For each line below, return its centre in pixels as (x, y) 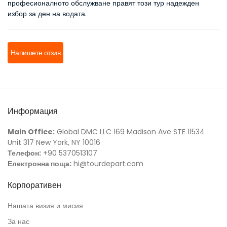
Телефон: (24, 153)
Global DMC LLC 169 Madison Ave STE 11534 (130, 132)
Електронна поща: (40, 164)
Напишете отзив (36, 53)
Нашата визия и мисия (45, 206)
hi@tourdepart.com (107, 164)
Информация (33, 111)
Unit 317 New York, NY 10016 (54, 142)
